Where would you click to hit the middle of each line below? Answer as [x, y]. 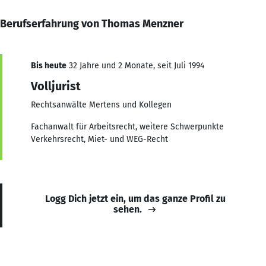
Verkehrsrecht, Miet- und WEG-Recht [99, 139]
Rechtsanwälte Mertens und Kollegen [101, 104]
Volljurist [56, 86]
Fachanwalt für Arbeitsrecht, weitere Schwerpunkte [127, 126]
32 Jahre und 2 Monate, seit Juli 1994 [135, 65]
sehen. [128, 209]
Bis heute [49, 65]
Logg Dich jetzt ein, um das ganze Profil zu [135, 198]
